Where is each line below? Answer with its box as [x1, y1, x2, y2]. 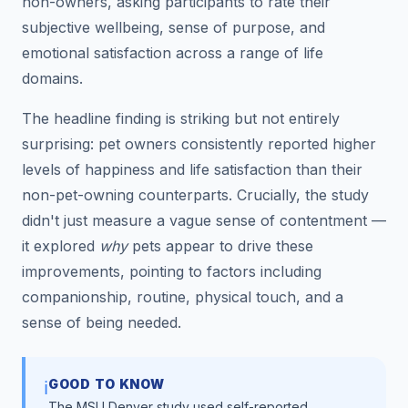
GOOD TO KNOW [48, 375, 165, 392]
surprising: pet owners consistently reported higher [22, 134, 376, 153]
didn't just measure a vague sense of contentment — [22, 210, 386, 229]
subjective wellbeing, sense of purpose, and [22, 17, 325, 36]
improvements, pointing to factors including [22, 261, 321, 280]
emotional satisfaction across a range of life [22, 43, 323, 62]
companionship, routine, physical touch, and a [22, 287, 343, 306]
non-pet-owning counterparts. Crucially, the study [22, 185, 369, 204]
